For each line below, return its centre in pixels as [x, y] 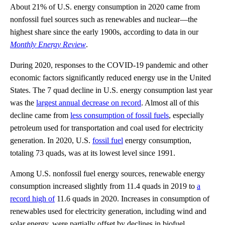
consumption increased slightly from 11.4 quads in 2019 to [103, 186]
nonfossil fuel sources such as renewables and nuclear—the [104, 19]
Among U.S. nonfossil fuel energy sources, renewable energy [107, 173]
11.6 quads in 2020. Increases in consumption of [132, 198]
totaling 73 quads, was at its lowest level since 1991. [93, 153]
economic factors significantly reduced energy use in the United [110, 77]
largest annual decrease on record [89, 102]
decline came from [40, 115]
